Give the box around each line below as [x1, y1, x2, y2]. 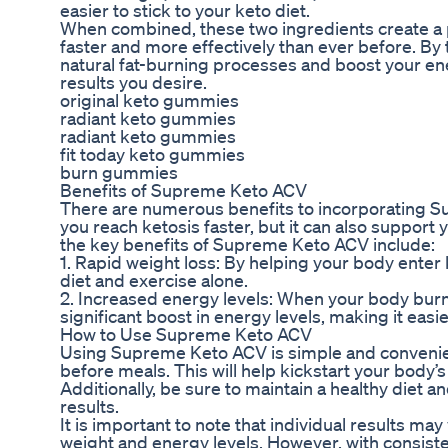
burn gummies [60, 161, 178, 184]
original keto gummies [60, 89, 239, 112]
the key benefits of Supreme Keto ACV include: [60, 233, 435, 256]
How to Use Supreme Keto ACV [60, 323, 312, 346]
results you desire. [60, 71, 207, 94]
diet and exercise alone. [60, 269, 248, 292]
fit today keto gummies [60, 143, 245, 166]
